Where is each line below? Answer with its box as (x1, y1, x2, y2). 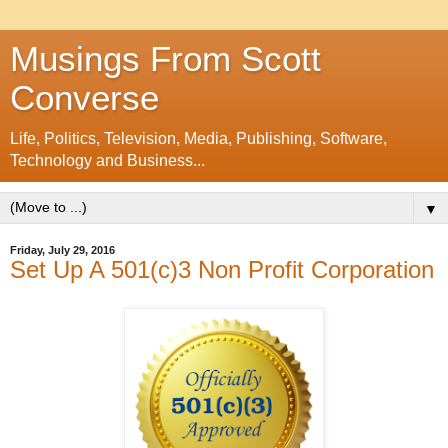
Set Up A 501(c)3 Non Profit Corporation (10, 256, 434, 283)
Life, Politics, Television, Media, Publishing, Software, (10, 130, 387, 147)
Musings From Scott (10, 40, 321, 78)
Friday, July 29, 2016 (10, 244, 115, 256)
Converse (10, 79, 159, 117)
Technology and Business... (10, 152, 205, 169)
